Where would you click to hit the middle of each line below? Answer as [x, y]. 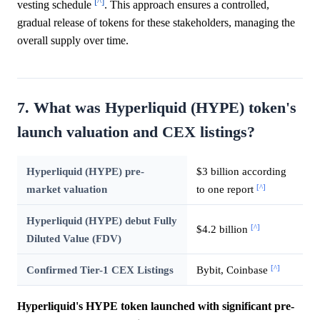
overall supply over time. [73, 41]
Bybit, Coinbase [233, 270]
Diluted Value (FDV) [74, 239]
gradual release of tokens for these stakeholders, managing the [156, 23]
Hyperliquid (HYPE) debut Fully [101, 221]
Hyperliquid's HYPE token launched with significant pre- [156, 306]
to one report [226, 189]
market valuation [66, 189]
